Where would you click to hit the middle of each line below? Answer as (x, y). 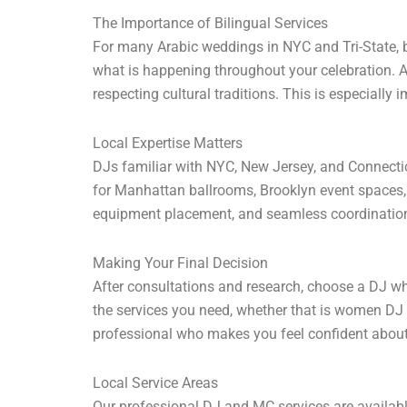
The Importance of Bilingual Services (210, 24)
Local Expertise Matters (168, 144)
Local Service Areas (155, 383)
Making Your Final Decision (180, 263)
